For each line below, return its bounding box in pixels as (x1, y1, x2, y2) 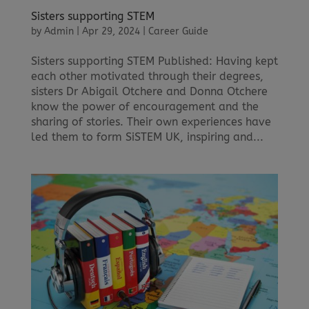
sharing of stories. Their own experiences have (30, 115, 271, 129)
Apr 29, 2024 (81, 26, 140, 38)
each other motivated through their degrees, (30, 70, 263, 83)
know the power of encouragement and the (30, 100, 259, 114)
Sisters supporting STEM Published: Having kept (30, 54, 278, 68)
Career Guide (148, 26, 208, 38)
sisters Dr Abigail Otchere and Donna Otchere (30, 85, 268, 99)
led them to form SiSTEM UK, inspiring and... (30, 130, 263, 144)
